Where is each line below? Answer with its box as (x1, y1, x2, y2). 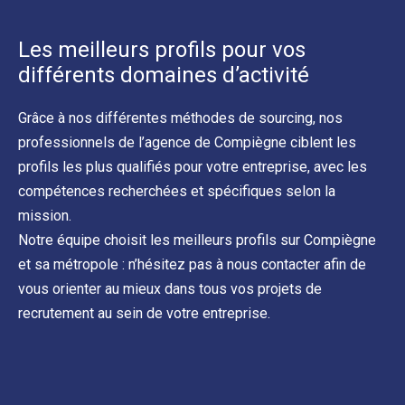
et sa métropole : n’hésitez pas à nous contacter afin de (18, 256, 366, 274)
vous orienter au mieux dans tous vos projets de (18, 280, 322, 298)
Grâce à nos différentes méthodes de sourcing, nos (18, 109, 343, 127)
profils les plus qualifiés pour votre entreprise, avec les (18, 158, 367, 176)
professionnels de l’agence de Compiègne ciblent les (18, 134, 356, 152)
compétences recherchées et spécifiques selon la (18, 183, 335, 201)
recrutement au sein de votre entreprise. (18, 305, 270, 323)
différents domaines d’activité (18, 62, 309, 89)
